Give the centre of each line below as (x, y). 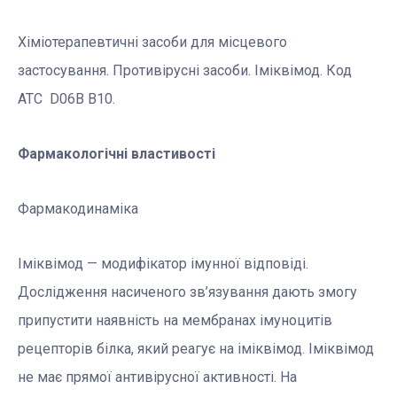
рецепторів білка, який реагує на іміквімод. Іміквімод (196, 349)
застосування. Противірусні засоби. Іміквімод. (172, 71)
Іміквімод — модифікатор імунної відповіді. (163, 264)
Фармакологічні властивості (117, 154)
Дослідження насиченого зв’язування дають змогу (187, 292)
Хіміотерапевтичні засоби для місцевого (152, 43)
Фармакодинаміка (78, 209)
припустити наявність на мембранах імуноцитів (175, 321)
